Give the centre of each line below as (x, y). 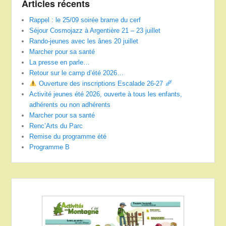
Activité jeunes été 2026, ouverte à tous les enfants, (106, 94)
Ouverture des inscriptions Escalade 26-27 (101, 83)
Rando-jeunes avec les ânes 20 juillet (84, 41)
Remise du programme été (68, 136)
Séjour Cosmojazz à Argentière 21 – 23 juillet (95, 30)
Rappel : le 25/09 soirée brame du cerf (85, 20)
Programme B (50, 147)
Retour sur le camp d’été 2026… (77, 73)
